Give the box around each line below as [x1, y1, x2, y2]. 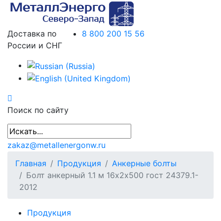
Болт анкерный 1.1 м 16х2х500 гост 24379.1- [26, 170, 198, 181]
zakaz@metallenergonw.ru [7, 140, 106, 150]
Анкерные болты [112, 158, 177, 169]
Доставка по [7, 29, 57, 38]
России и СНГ [7, 40, 62, 50]
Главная [15, 158, 46, 169]
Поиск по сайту [7, 105, 69, 115]
